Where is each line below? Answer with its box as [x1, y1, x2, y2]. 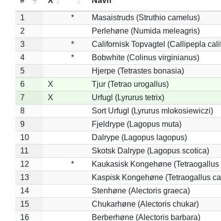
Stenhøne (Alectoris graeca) [91, 186, 190, 195]
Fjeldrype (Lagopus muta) [91, 119, 182, 128]
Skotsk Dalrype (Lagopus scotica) [91, 146, 209, 155]
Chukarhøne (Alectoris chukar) [91, 199, 199, 208]
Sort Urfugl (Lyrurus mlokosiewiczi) [91, 106, 213, 115]
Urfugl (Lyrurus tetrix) [91, 93, 164, 102]
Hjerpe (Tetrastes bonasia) [91, 66, 184, 75]
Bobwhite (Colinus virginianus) [91, 53, 199, 62]
